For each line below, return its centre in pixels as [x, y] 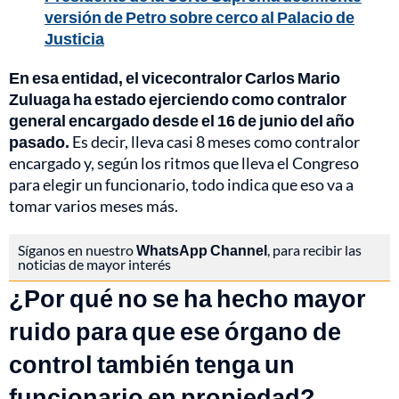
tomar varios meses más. [94, 205]
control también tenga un [152, 363]
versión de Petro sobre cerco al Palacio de [199, 16]
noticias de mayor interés [94, 264]
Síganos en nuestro [77, 249]
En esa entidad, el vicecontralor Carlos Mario [175, 77]
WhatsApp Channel [202, 249]
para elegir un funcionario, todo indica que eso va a [181, 184]
